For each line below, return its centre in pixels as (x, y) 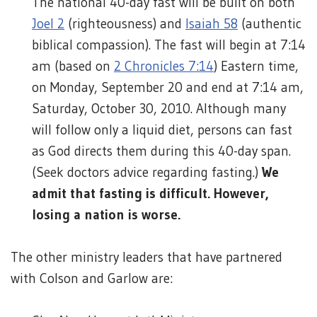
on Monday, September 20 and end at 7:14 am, (168, 87)
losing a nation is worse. (106, 215)
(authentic (270, 24)
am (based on (73, 66)
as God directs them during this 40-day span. (161, 151)
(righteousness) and (125, 24)
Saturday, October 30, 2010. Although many (159, 109)
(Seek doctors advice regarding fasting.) (147, 172)
